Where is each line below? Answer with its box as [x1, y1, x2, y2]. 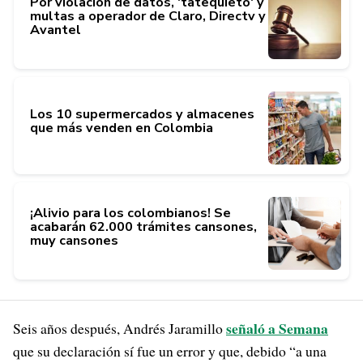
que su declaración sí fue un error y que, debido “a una [13, 341, 327, 361]
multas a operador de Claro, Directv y [30, 6, 266, 25]
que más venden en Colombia [30, 119, 213, 137]
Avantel [30, 20, 81, 39]
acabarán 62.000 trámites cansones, [30, 217, 257, 236]
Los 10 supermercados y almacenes [30, 105, 254, 123]
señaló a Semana [226, 318, 328, 339]
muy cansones [30, 231, 118, 250]
